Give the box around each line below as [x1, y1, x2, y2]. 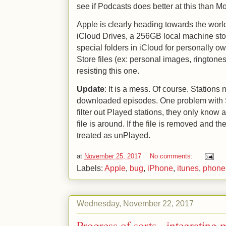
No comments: [150, 152, 195, 160]
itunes [177, 163, 199, 173]
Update [77, 84, 104, 94]
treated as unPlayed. [77, 131, 150, 140]
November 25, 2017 [84, 152, 141, 160]
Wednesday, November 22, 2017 [77, 199, 194, 208]
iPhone [147, 163, 173, 173]
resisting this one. [77, 66, 139, 76]
